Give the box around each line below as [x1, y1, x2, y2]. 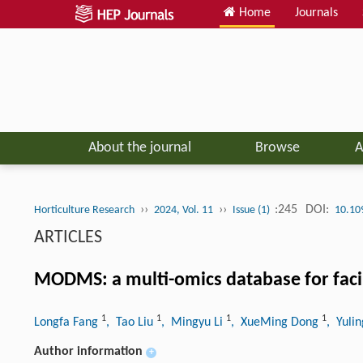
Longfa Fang [34, 315, 101, 329]
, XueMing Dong [231, 315, 322, 329]
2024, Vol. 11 [154, 203, 213, 216]
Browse [254, 139, 300, 156]
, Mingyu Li [161, 315, 226, 329]
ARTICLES [34, 228, 102, 247]
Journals [295, 6, 338, 19]
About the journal [88, 139, 191, 156]
